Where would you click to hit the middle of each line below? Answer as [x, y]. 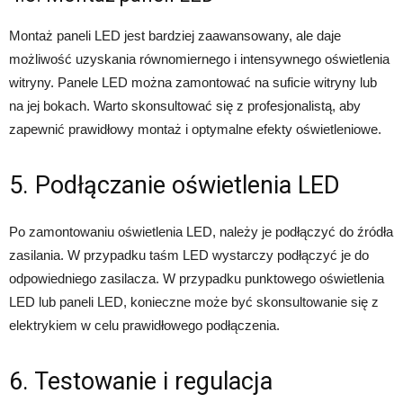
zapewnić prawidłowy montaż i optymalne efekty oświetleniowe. [195, 130]
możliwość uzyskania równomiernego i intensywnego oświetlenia [199, 59]
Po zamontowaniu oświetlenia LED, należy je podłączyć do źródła [201, 232]
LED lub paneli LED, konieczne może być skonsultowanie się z [194, 302]
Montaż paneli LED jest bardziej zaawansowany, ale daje [175, 36]
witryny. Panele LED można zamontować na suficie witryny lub [193, 83]
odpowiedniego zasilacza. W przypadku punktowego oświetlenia [197, 279]
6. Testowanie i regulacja [141, 382]
